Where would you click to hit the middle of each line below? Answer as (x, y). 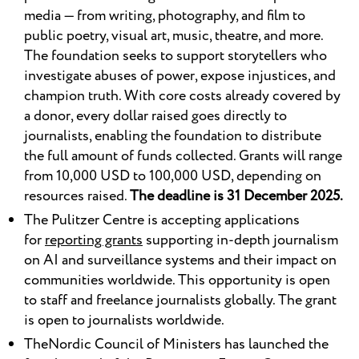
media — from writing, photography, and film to (165, 16)
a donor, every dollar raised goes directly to (155, 117)
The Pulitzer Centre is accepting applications (162, 221)
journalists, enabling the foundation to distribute (173, 137)
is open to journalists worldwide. (124, 321)
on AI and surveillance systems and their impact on (180, 261)
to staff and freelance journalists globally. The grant (180, 301)
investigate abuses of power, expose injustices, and (180, 77)
